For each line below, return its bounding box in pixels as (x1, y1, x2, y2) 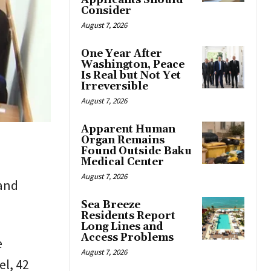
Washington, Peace (81, 58, 184, 72)
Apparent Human (81, 123, 175, 137)
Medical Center (81, 155, 164, 169)
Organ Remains (81, 134, 165, 148)
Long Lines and (81, 220, 163, 234)
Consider (81, 4, 131, 18)
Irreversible (81, 80, 148, 94)
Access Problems (81, 231, 174, 245)
